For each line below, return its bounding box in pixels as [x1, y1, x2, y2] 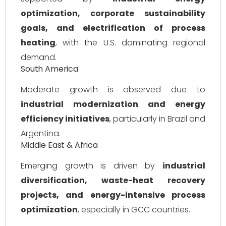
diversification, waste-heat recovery [21, 175, 205, 186]
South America [21, 63, 78, 75]
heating [21, 37, 55, 48]
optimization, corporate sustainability [21, 8, 205, 19]
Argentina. [21, 128, 61, 139]
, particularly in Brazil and [109, 113, 205, 125]
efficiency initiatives [21, 113, 109, 125]
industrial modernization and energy [21, 98, 205, 110]
